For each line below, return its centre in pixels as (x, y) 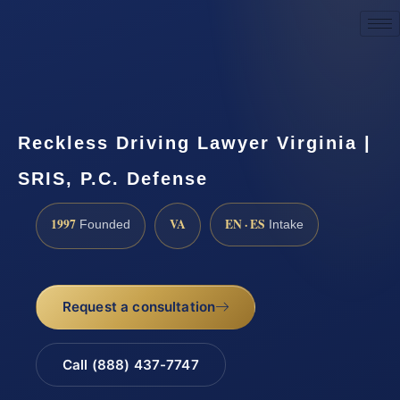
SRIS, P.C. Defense (113, 178)
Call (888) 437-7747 (130, 365)
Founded (103, 224)
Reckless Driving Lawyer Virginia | (195, 142)
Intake (284, 224)
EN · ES (245, 224)
